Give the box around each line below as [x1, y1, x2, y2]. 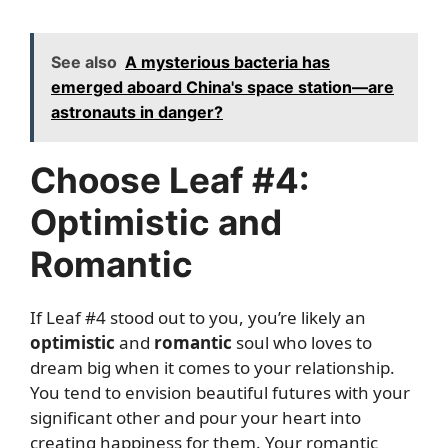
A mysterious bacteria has [125, 52, 330, 72]
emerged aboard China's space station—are [51, 77, 394, 97]
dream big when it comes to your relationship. [30, 356, 395, 379]
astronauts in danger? [51, 102, 223, 122]
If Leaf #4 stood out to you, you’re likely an [30, 306, 366, 329]
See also [51, 52, 117, 72]
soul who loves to [232, 331, 372, 354]
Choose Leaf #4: [30, 159, 309, 201]
